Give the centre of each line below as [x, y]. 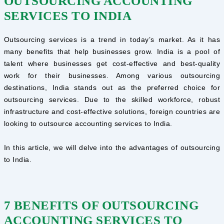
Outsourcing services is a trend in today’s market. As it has [112, 39]
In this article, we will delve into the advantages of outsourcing [112, 148]
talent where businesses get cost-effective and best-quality [112, 63]
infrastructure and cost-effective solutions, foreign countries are [112, 111]
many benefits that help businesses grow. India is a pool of [112, 51]
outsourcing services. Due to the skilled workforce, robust [112, 99]
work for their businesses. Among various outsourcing [112, 75]
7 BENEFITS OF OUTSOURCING [101, 205]
